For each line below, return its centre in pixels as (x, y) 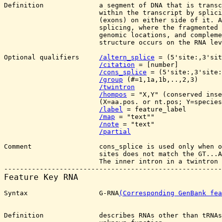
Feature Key (34, 177)
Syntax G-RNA (61, 193)
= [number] (157, 65)
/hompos (113, 94)
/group (111, 80)
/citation (117, 65)
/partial (115, 132)
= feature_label (155, 109)
